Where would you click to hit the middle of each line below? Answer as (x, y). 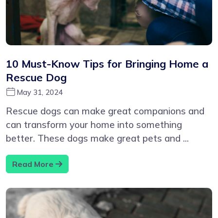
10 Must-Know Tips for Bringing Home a (107, 64)
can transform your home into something (94, 125)
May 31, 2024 (40, 92)
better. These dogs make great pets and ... (97, 138)
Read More (34, 164)
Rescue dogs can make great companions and (105, 111)
